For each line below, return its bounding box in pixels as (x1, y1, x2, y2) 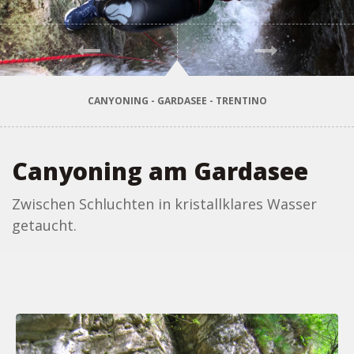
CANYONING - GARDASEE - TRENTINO (87, 94, 267, 107)
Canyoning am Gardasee (12, 155, 308, 187)
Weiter (253, 33, 329, 66)
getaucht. (12, 216, 77, 235)
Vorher (76, 33, 153, 66)
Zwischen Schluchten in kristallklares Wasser (12, 194, 317, 213)
